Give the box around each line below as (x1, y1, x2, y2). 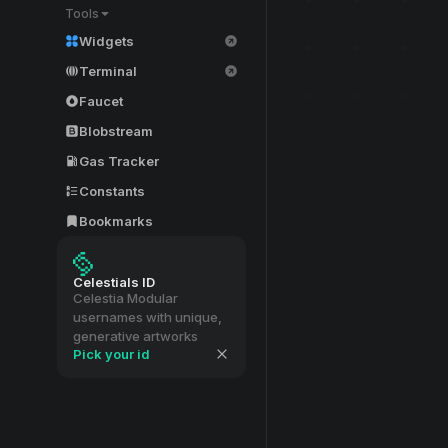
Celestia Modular (73, 290, 178, 306)
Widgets (79, 32, 134, 49)
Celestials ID (73, 274, 155, 290)
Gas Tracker (79, 152, 159, 169)
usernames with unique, (73, 309, 222, 325)
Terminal (79, 62, 137, 79)
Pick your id (73, 345, 150, 362)
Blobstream (79, 122, 153, 139)
